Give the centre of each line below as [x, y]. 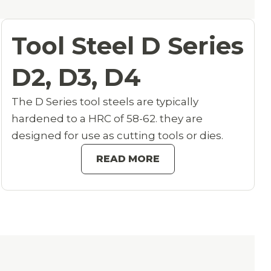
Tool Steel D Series [127, 46]
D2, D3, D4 [76, 77]
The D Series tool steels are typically [105, 102]
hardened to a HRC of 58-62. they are [107, 119]
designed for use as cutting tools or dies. [117, 136]
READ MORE [128, 159]
